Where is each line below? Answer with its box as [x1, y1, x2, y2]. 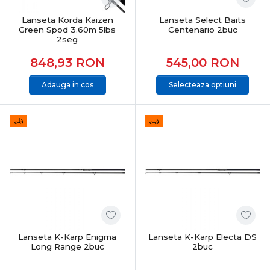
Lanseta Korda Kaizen [21, 14, 113, 25]
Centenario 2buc [168, 24, 237, 34]
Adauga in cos [41, 80, 93, 89]
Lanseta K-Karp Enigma [18, 232, 117, 242]
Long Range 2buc [30, 242, 104, 251]
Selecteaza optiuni [169, 80, 237, 89]
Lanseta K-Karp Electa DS [148, 232, 257, 242]
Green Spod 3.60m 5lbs [19, 24, 116, 34]
